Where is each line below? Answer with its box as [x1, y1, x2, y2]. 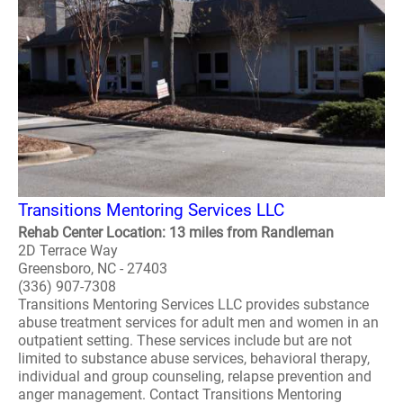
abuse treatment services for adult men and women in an [18, 314, 379, 331]
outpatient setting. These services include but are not [18, 332, 352, 349]
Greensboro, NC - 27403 [18, 260, 167, 277]
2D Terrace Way [18, 242, 118, 259]
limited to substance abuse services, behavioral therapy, [18, 350, 370, 367]
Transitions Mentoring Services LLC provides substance [18, 296, 369, 313]
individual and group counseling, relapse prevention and [18, 368, 372, 385]
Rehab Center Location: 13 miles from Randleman [18, 224, 334, 241]
